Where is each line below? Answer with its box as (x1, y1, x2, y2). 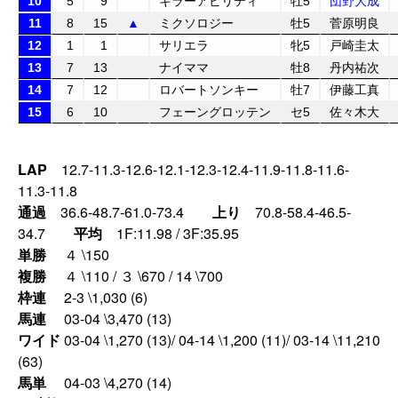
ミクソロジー (159, 16, 234, 30)
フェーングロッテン (159, 105, 271, 119)
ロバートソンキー (159, 83, 259, 97)
